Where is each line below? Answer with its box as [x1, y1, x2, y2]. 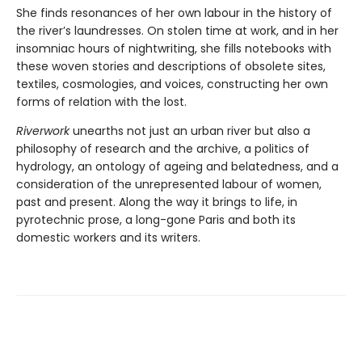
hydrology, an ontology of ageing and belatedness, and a [16, 158, 339, 175]
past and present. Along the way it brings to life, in [16, 193, 297, 210]
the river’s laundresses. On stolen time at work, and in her [16, 22, 339, 39]
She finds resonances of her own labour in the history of [16, 4, 332, 21]
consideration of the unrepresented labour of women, [16, 175, 322, 192]
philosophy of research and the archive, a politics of [16, 140, 309, 157]
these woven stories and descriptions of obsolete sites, [16, 57, 326, 74]
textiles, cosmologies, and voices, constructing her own [16, 75, 328, 92]
